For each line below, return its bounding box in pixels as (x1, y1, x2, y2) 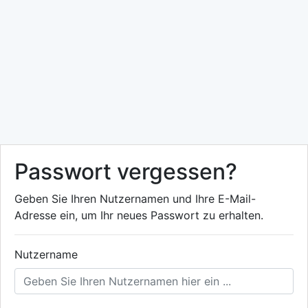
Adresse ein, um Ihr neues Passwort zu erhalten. (14, 208, 263, 222)
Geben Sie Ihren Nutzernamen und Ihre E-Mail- (14, 192, 256, 206)
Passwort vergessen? (14, 158, 237, 185)
